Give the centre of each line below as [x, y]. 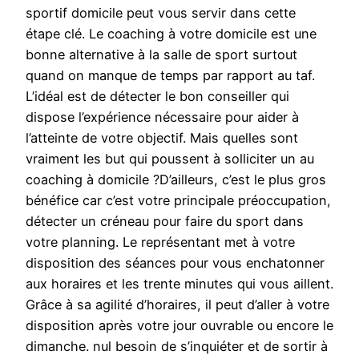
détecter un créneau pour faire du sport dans [165, 222]
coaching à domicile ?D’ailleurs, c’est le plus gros [176, 180]
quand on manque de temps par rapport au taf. [170, 76]
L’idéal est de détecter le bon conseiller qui [157, 97]
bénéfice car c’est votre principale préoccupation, [178, 201]
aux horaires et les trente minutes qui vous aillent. [179, 284]
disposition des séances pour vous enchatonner [175, 263]
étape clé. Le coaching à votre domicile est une [171, 34]
